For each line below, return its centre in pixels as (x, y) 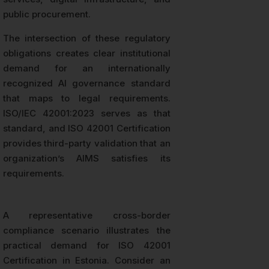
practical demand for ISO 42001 (87, 246)
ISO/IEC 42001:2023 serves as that (87, 113)
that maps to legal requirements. (87, 98)
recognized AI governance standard (87, 83)
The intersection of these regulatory (87, 38)
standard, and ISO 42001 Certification (87, 128)
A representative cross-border (87, 216)
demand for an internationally (87, 68)
